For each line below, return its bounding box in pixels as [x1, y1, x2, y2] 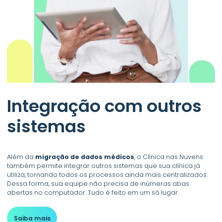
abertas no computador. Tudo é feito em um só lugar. [7, 188, 179, 197]
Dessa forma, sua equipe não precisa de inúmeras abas [7, 179, 190, 188]
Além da [7, 152, 36, 161]
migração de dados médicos [35, 152, 135, 161]
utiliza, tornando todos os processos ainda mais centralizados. [7, 170, 208, 179]
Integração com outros [7, 94, 202, 118]
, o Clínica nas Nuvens [134, 152, 204, 161]
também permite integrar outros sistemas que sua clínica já [7, 161, 201, 170]
